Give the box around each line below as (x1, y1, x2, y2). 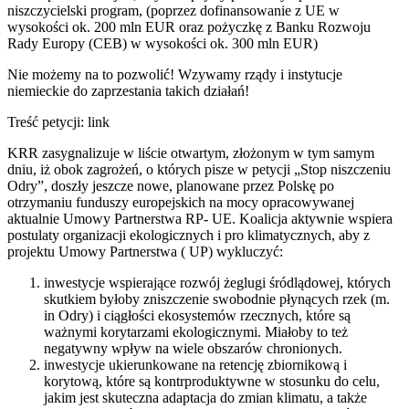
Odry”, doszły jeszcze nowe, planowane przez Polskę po (7, 178, 334, 194)
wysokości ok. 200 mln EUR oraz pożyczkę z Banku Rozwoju (7, 19, 371, 36)
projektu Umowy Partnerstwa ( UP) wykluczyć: (7, 244, 283, 260)
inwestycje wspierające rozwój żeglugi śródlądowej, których (44, 275, 391, 291)
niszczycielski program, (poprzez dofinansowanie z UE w (7, 3, 340, 19)
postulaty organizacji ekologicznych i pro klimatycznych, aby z (7, 227, 370, 244)
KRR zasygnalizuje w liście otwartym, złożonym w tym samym (7, 145, 374, 162)
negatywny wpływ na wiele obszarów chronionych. (44, 341, 342, 357)
